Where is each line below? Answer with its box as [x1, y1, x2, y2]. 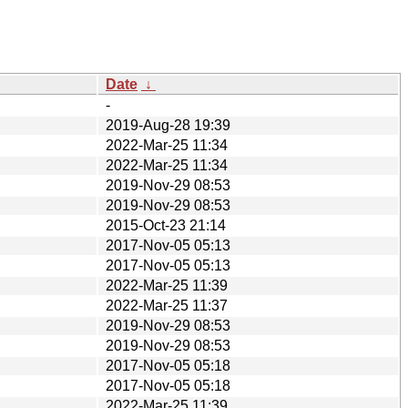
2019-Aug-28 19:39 [106, 117, 230, 133]
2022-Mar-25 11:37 [106, 297, 228, 313]
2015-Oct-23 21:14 [106, 217, 226, 233]
